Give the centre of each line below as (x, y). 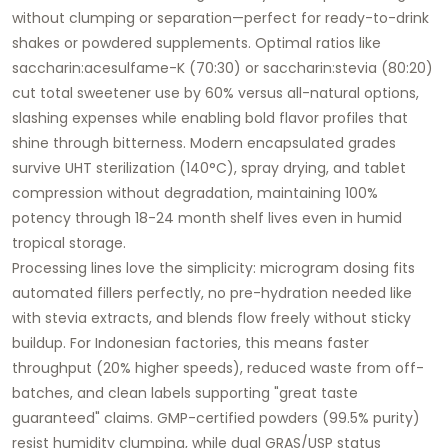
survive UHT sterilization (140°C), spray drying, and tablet (209, 167)
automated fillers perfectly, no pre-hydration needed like (212, 292)
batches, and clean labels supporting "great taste (185, 392)
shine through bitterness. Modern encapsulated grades (204, 142)
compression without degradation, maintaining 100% (195, 192)
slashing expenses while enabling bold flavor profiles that (210, 117)
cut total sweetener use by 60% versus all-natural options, (215, 92)
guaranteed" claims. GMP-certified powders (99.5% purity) (216, 417)
